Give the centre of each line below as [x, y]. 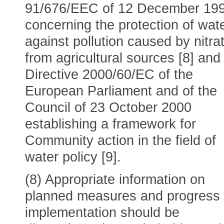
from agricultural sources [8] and [123, 58]
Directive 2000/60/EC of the [109, 74]
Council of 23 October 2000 [108, 107]
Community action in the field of [120, 140]
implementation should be [102, 212]
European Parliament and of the [121, 91]
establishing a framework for [110, 124]
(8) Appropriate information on [115, 179]
